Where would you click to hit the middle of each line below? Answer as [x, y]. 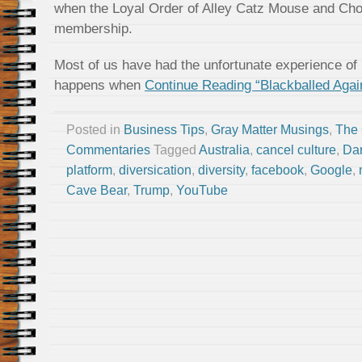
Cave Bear [97, 190]
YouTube [202, 190]
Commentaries [108, 150]
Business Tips [164, 130]
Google [331, 170]
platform [89, 170]
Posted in [95, 130]
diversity [221, 170]
